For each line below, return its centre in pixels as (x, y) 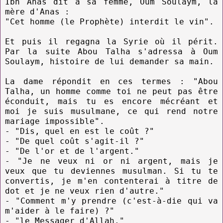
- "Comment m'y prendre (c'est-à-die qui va (111, 201)
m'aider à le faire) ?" (60, 211)
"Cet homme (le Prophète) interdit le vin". (110, 21)
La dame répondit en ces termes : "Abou (111, 81)
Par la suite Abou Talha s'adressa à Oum (111, 51)
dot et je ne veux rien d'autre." (85, 191)
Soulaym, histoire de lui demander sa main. (110, 61)
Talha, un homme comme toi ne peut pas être (111, 91)
